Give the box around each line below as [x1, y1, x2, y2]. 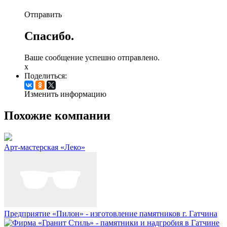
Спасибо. [24, 29, 74, 43]
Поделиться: [24, 71, 67, 81]
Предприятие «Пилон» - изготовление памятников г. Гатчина [4, 209, 217, 218]
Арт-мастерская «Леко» [4, 142, 85, 152]
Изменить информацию [24, 90, 106, 99]
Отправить [24, 10, 62, 19]
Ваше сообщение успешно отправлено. [24, 53, 160, 62]
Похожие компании [4, 109, 110, 123]
